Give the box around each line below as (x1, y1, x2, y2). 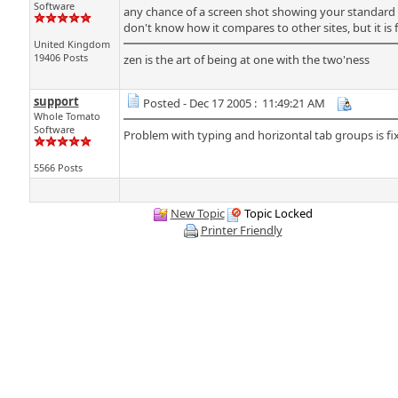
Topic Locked (241, 205, 313, 221)
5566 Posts (33, 161, 83, 174)
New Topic (170, 205, 225, 221)
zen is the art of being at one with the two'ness (123, 52, 370, 68)
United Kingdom (33, 37, 110, 51)
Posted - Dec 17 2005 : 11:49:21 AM (142, 95, 325, 111)
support (33, 93, 79, 109)
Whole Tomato (33, 109, 100, 123)
